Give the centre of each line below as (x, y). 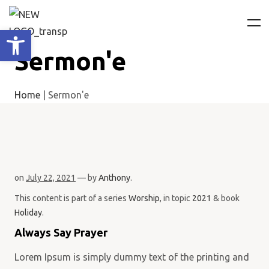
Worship (144, 198)
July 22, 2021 (51, 178)
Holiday (28, 213)
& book (225, 198)
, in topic (176, 198)
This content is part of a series (71, 198)
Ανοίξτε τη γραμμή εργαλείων (52, 35)
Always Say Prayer (61, 232)
